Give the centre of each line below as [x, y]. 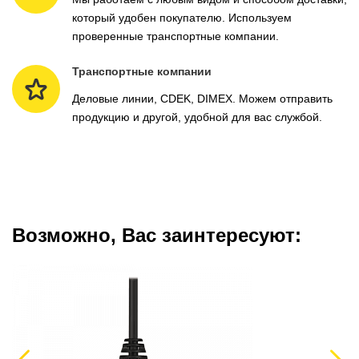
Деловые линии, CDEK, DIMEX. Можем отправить [202, 99]
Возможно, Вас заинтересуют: [157, 236]
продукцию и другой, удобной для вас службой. [197, 117]
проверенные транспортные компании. [175, 36]
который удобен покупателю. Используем [182, 18]
